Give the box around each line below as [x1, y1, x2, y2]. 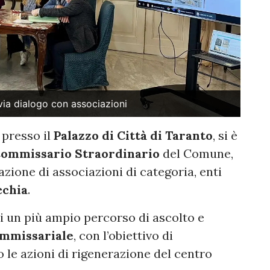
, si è [213, 128, 237, 143]
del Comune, [160, 146, 233, 161]
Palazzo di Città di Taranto [54, 128, 213, 143]
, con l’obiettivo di [74, 228, 173, 243]
